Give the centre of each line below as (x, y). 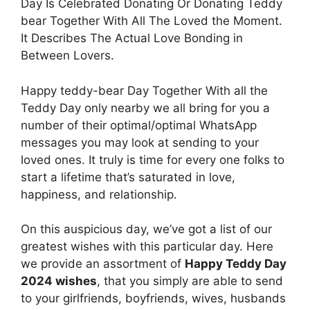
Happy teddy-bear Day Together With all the (144, 90)
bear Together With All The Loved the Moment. (152, 21)
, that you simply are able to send (190, 281)
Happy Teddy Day (236, 264)
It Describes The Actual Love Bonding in (132, 38)
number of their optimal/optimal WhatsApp (139, 125)
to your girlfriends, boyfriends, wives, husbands (153, 299)
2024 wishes (59, 281)
